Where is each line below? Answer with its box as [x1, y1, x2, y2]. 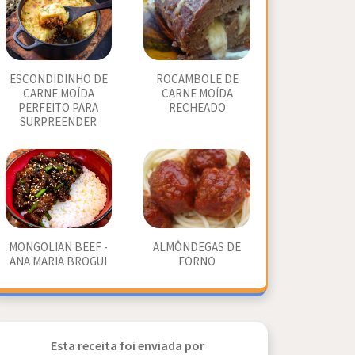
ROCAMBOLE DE [155, 72, 239, 87]
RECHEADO [168, 101, 226, 116]
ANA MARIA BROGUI [10, 254, 108, 269]
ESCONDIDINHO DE [9, 72, 108, 87]
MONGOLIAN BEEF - [9, 240, 109, 255]
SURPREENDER [20, 115, 97, 130]
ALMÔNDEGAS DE [153, 240, 242, 255]
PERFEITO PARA [18, 101, 99, 116]
